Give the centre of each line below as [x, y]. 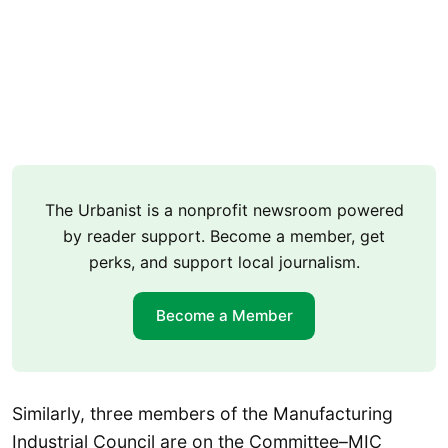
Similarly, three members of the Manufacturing [202, 413]
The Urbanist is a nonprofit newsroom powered [224, 209]
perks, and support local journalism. [224, 261]
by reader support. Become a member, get [224, 235]
